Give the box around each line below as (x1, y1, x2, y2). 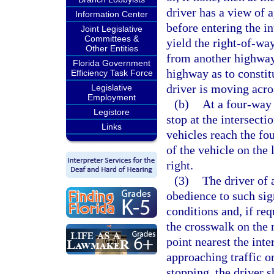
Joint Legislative (81, 24, 143, 34)
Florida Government (73, 58, 150, 68)
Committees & (84, 34, 139, 43)
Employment (87, 92, 136, 102)
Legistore (94, 107, 130, 117)
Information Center (75, 9, 148, 19)
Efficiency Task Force (70, 68, 153, 78)
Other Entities (85, 43, 138, 53)
